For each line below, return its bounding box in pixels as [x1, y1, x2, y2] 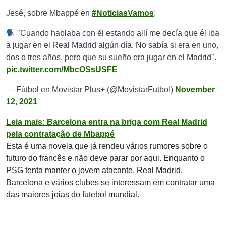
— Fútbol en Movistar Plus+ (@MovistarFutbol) [6, 85, 175, 94]
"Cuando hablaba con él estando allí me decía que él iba [15, 29, 220, 37]
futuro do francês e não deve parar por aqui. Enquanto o [6, 154, 205, 162]
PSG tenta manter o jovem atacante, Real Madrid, [6, 166, 183, 175]
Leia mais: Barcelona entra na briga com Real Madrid [6, 118, 207, 126]
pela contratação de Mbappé [6, 130, 115, 138]
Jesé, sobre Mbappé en [6, 9, 92, 17]
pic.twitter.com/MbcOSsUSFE [6, 65, 118, 74]
